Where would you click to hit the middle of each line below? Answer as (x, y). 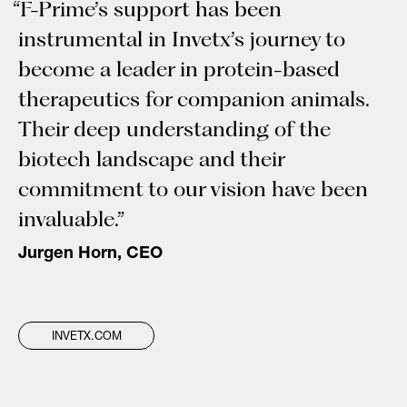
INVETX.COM (86, 338)
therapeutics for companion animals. (194, 99)
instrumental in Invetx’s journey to (182, 39)
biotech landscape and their (151, 159)
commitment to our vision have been (193, 189)
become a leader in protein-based (179, 69)
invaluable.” (71, 219)
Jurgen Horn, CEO (90, 255)
